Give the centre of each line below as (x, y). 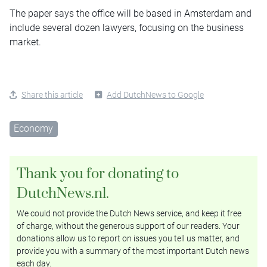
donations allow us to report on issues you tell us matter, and (128, 239)
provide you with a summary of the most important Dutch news (133, 251)
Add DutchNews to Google (155, 94)
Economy (34, 128)
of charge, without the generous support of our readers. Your (128, 226)
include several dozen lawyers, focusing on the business (127, 27)
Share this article (52, 94)
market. (25, 42)
